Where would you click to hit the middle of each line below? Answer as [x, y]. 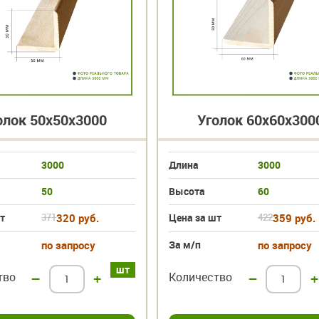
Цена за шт [195, 217]
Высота [187, 191]
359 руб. [294, 218]
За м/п [185, 244]
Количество [201, 277]
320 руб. [77, 218]
